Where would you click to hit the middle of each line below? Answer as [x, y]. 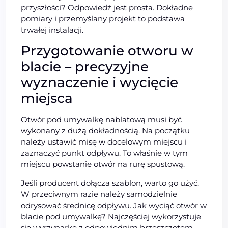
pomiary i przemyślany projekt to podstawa [103, 19]
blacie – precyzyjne [85, 67]
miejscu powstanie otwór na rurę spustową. [103, 164]
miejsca [47, 98]
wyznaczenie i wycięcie [100, 83]
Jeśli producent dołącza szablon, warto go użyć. [110, 183]
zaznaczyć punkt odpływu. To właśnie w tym [105, 153]
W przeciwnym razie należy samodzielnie [99, 194]
